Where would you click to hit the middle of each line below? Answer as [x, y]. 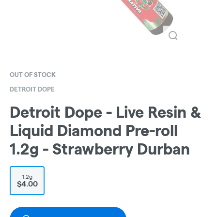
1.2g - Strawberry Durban [100, 149]
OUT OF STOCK [33, 75]
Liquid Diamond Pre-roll [94, 131]
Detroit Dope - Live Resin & [105, 112]
